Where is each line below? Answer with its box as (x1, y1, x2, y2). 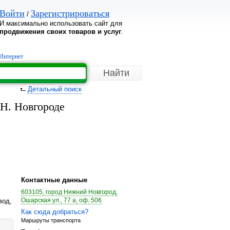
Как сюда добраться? (21, 208, 88, 216)
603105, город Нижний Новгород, (21, 188, 118, 196)
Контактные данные (21, 176, 87, 184)
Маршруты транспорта (21, 217, 81, 223)
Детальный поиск (28, 85, 82, 93)
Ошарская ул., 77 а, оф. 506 (21, 197, 102, 204)
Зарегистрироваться (31, 8, 109, 18)
